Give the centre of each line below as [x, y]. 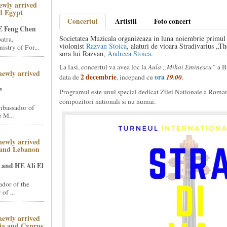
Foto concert [172, 21]
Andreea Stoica [129, 53]
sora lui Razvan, [83, 53]
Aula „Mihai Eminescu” [182, 67]
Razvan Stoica [106, 46]
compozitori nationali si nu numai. [107, 101]
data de [70, 77]
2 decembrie [98, 77]
